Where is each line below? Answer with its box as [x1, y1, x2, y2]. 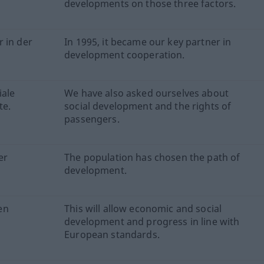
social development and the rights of [64, 99, 232, 113]
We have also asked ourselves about [64, 86, 229, 100]
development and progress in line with [64, 214, 240, 228]
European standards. [64, 227, 160, 241]
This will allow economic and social [64, 202, 222, 215]
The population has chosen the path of [64, 150, 240, 164]
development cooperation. [64, 48, 185, 61]
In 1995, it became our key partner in [64, 35, 232, 48]
